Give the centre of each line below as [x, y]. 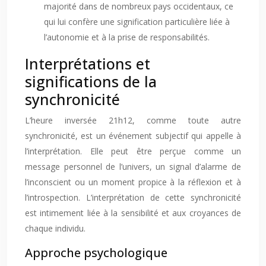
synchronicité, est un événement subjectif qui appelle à [133, 136]
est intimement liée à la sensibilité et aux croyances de [133, 213]
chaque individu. [55, 228]
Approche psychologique [96, 253]
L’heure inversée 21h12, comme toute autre [133, 120]
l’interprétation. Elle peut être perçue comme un [133, 151]
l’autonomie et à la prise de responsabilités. [127, 37]
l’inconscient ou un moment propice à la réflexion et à [133, 182]
